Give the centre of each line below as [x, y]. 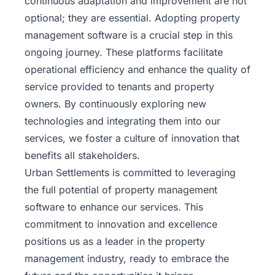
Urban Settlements [67, 173]
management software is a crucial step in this [129, 35]
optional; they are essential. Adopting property [132, 18]
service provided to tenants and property [119, 87]
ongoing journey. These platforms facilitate [124, 52]
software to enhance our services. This [114, 207]
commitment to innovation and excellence [121, 224]
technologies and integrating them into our [122, 121]
